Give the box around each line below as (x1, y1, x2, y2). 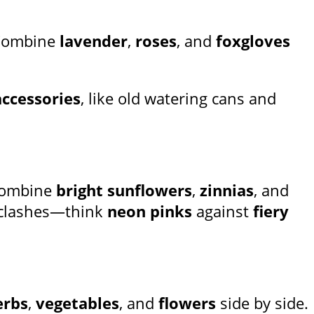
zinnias (200, 179, 254, 201)
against (192, 200, 253, 222)
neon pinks (107, 200, 192, 222)
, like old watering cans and (81, 88, 276, 109)
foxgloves (216, 30, 290, 52)
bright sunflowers (56, 179, 192, 201)
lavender (60, 30, 128, 52)
